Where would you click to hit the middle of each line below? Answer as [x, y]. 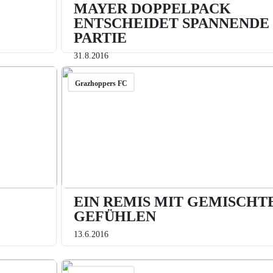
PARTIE [100, 38]
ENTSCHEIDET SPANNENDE [171, 23]
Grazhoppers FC [101, 83]
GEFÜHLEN [115, 216]
